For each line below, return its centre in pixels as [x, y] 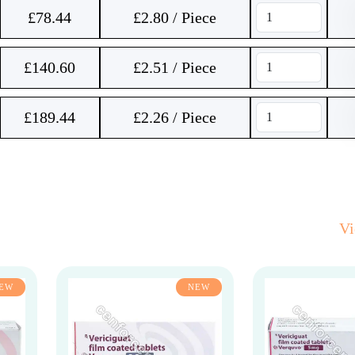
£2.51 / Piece [175, 67]
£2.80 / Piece [175, 17]
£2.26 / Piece [175, 117]
